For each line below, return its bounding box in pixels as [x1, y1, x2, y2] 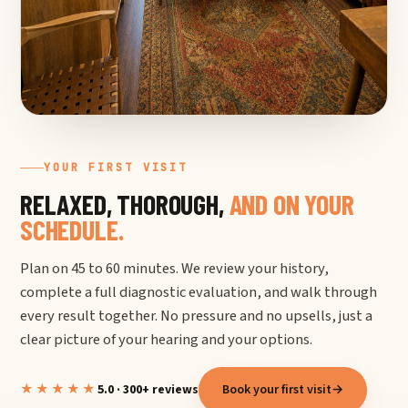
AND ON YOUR [229, 187, 354, 220]
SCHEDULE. [20, 212, 124, 246]
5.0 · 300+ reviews [97, 380, 199, 399]
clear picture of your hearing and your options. [20, 329, 312, 352]
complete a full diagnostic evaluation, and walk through [20, 281, 377, 304]
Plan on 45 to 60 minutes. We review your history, [20, 258, 329, 280]
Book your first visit [222, 380, 331, 399]
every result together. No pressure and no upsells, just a [20, 305, 372, 328]
